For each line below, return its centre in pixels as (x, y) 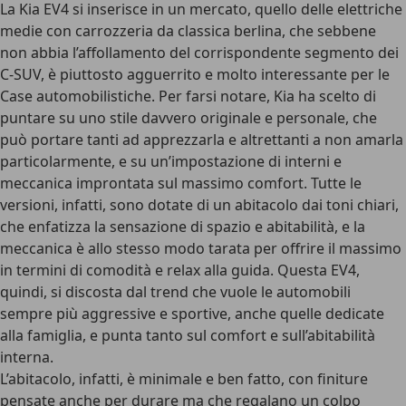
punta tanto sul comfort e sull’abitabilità (238, 335)
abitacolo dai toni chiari (315, 205)
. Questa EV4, (315, 270)
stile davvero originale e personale (227, 118)
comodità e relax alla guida (178, 270)
